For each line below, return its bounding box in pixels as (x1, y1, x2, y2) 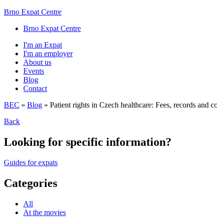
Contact (23, 84, 47, 93)
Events (23, 67, 44, 75)
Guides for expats (4, 158, 58, 167)
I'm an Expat (23, 41, 62, 49)
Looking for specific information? (4, 135, 171, 148)
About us (23, 58, 51, 66)
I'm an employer (23, 49, 73, 58)
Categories (4, 176, 57, 189)
